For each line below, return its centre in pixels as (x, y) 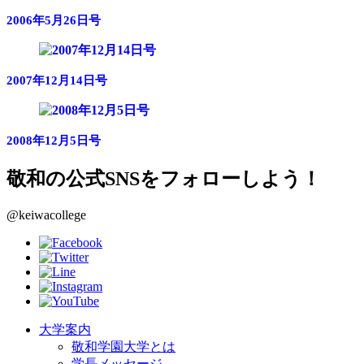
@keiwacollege (46, 214)
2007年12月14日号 (57, 80)
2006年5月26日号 (54, 19)
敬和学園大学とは (123, 346)
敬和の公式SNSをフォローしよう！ (164, 178)
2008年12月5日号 (54, 140)
